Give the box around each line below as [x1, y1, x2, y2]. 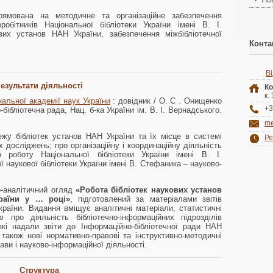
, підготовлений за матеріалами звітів [69, 194, 222, 204]
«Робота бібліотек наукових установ [75, 185, 222, 194]
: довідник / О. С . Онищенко [110, 96, 222, 105]
